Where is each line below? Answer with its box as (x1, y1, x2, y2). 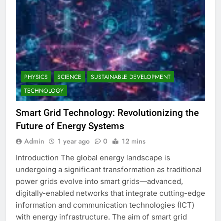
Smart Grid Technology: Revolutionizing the (16, 107, 199, 119)
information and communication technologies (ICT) (16, 200, 194, 210)
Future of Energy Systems (16, 120, 124, 132)
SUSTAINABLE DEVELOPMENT (91, 73, 171, 82)
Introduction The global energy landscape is (16, 153, 170, 163)
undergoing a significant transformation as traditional (16, 165, 202, 175)
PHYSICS (24, 73, 48, 82)
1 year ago (58, 136, 90, 147)
